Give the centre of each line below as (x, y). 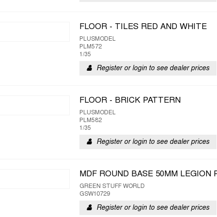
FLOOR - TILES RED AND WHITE (143, 27)
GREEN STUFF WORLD (112, 186)
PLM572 (91, 47)
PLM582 (91, 121)
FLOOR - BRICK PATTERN (130, 101)
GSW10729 (95, 194)
